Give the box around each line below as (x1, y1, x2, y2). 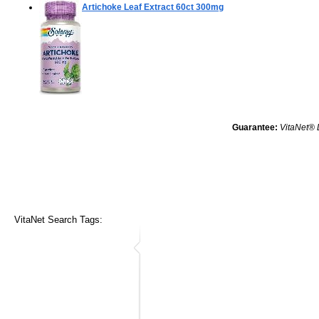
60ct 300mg (174, 1, 224, 12)
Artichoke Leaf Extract (82, 1, 174, 12)
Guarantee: (232, 122, 278, 132)
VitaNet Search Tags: (14, 214, 103, 225)
